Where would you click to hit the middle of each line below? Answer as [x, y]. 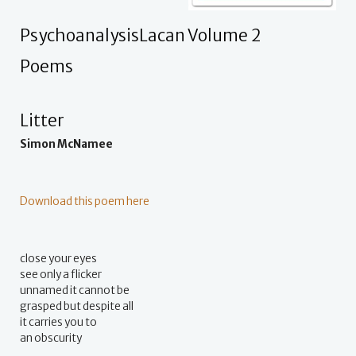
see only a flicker [61, 275]
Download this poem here [85, 202]
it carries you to [58, 323]
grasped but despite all [77, 307]
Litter [42, 121]
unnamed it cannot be [75, 291]
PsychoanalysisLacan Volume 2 [140, 36]
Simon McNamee [66, 145]
